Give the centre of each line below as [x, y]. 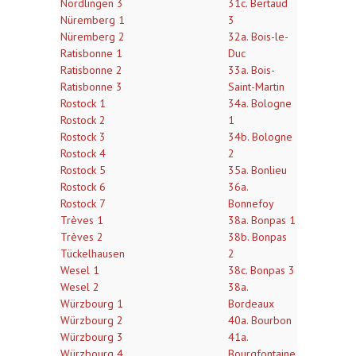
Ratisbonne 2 [91, 70]
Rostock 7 [83, 203]
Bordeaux [251, 304]
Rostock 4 [83, 153]
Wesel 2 [80, 287]
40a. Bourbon [260, 320]
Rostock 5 [83, 170]
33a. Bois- [252, 70]
